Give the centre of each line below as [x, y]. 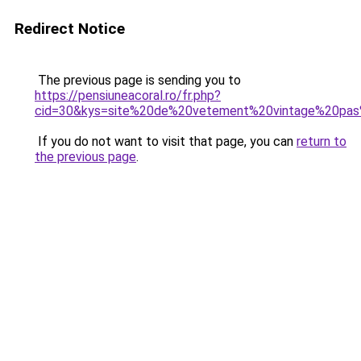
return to [322, 141]
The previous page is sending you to [138, 80]
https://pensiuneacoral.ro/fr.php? [128, 95]
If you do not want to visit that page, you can [166, 141]
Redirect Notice [70, 29]
